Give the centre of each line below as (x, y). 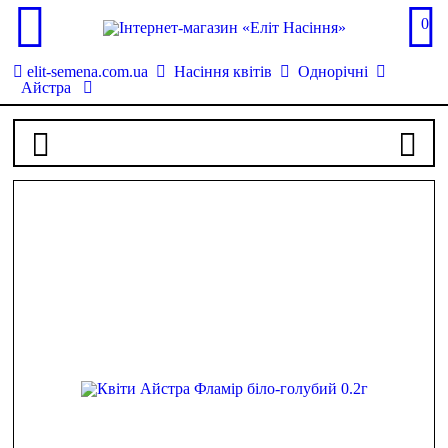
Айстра (48, 87)
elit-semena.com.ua (88, 71)
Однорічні (333, 71)
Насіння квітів (223, 71)
